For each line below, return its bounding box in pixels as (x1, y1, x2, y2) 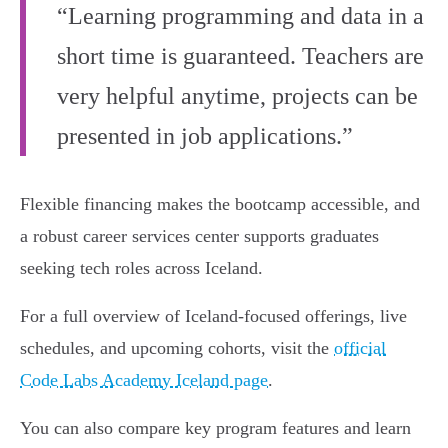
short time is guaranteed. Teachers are (57, 43, 424, 70)
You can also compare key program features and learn (20, 418, 411, 439)
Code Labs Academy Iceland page (20, 370, 268, 391)
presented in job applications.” (57, 123, 353, 150)
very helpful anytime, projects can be (57, 83, 418, 110)
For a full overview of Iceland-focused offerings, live (20, 306, 407, 327)
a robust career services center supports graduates (20, 226, 379, 247)
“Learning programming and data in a (57, 3, 424, 30)
